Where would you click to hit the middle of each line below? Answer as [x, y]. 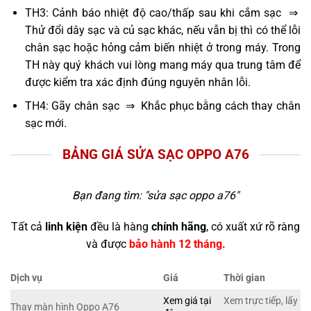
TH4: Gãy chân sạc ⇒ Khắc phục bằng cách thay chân [162, 106]
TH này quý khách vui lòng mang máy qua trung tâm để [162, 65]
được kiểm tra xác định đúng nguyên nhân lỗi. [137, 82]
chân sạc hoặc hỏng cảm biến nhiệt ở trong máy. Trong [162, 47]
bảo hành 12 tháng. [177, 244]
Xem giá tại [187, 301]
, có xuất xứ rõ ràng [253, 227]
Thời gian [245, 278]
